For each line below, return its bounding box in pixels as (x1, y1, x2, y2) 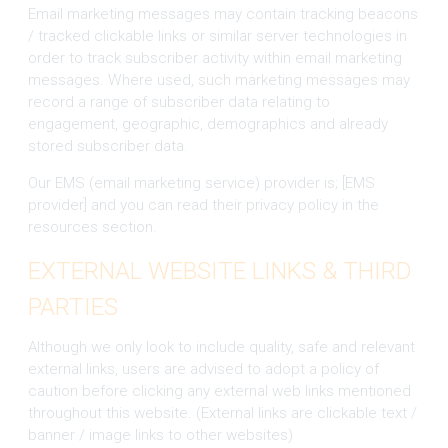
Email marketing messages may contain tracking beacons (27, 4, 418, 23)
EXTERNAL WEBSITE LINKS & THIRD (27, 256, 412, 285)
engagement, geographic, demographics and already (27, 114, 388, 133)
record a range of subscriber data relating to (27, 92, 330, 111)
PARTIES (27, 292, 118, 321)
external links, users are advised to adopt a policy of (27, 359, 379, 378)
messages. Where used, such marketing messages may (27, 70, 410, 89)
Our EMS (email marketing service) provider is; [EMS (27, 173, 375, 192)
